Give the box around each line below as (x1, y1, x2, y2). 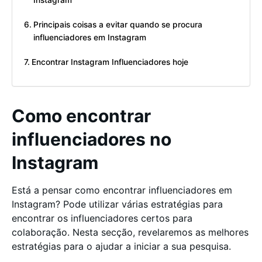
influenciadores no (12, 129, 171, 150)
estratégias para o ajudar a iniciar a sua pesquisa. (12, 240, 234, 252)
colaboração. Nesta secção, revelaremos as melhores (12, 226, 249, 238)
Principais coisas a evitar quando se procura (33, 20, 202, 30)
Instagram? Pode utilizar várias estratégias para (12, 198, 223, 210)
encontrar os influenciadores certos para (12, 212, 192, 224)
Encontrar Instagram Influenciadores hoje (31, 57, 188, 67)
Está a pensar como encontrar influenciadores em (12, 184, 232, 196)
